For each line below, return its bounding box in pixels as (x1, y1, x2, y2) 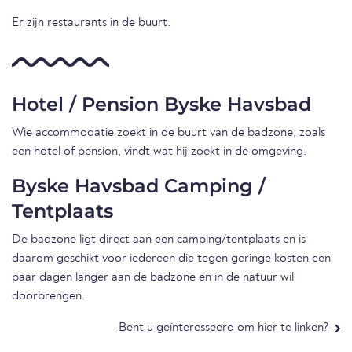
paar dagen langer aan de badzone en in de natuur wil (12, 271, 294, 284)
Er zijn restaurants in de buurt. (12, 16, 170, 30)
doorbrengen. (12, 290, 85, 303)
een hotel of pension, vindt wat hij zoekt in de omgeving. (12, 145, 306, 159)
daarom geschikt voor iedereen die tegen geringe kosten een (12, 252, 331, 266)
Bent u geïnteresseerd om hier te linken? (119, 321, 329, 335)
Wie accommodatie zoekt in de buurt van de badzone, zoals (12, 126, 325, 140)
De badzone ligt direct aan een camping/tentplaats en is (12, 233, 306, 247)
